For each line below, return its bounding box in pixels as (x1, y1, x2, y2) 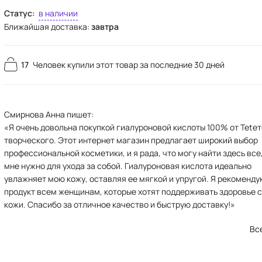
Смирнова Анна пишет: (4, 109, 94, 120)
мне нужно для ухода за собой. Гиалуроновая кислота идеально (4, 160, 252, 171)
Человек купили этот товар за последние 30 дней (33, 59, 225, 70)
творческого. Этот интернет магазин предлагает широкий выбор (4, 135, 258, 146)
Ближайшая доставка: (4, 21, 92, 32)
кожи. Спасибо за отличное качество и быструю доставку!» (4, 199, 236, 210)
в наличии (39, 8, 78, 19)
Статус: (4, 8, 36, 19)
